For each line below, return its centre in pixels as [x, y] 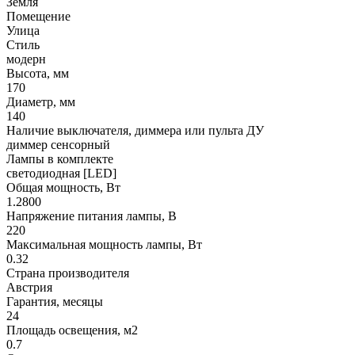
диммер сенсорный [58, 144]
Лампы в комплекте [60, 158]
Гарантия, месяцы [55, 301]
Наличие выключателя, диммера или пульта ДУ [135, 130]
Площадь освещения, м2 [72, 330]
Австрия [29, 287]
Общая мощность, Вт [63, 187]
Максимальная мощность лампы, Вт [104, 244]
